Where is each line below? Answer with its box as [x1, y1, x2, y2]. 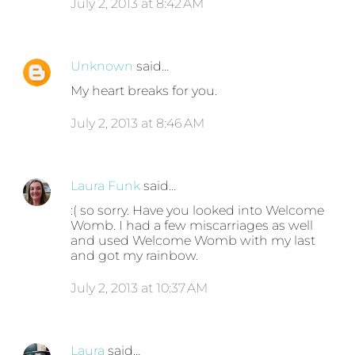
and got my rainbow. [71, 248, 199, 264]
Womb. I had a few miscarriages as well [71, 218, 314, 234]
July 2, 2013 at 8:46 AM [71, 116, 205, 132]
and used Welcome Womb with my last [71, 233, 316, 249]
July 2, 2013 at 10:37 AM [71, 281, 208, 296]
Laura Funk [71, 178, 141, 194]
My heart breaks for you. [71, 83, 218, 99]
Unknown [71, 59, 134, 74]
